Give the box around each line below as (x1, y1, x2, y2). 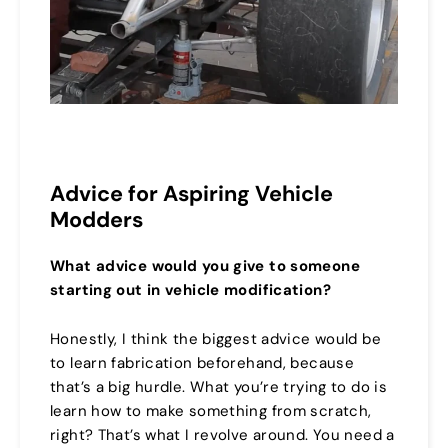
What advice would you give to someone (50, 256, 360, 277)
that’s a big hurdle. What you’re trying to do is (50, 377, 387, 398)
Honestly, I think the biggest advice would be (50, 329, 381, 350)
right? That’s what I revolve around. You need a (50, 425, 395, 446)
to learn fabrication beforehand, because (50, 353, 354, 374)
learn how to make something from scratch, (50, 401, 372, 422)
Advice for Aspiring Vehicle (50, 179, 333, 208)
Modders (50, 205, 143, 234)
